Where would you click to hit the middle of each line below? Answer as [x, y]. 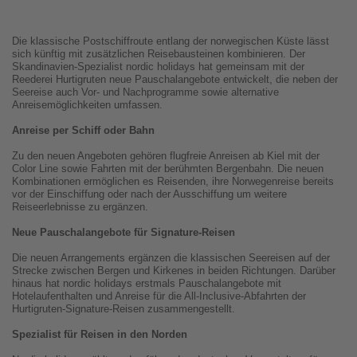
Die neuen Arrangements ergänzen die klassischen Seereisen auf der [171, 258]
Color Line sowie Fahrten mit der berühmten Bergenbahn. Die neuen [168, 169]
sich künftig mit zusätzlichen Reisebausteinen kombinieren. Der [159, 54]
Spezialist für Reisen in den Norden [100, 335]
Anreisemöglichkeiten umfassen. [87, 105]
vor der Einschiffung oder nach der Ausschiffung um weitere [149, 194]
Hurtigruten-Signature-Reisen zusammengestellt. [124, 309]
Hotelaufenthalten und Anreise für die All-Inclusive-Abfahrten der [159, 296]
